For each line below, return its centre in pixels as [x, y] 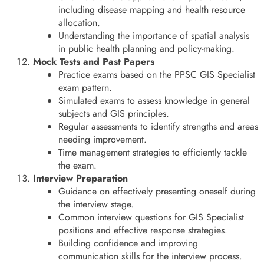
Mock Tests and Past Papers [94, 62]
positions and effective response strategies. [143, 230]
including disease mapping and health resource [152, 10]
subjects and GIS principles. [114, 114]
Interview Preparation [80, 179]
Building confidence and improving [128, 243]
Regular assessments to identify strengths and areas [159, 127]
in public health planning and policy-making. [147, 49]
